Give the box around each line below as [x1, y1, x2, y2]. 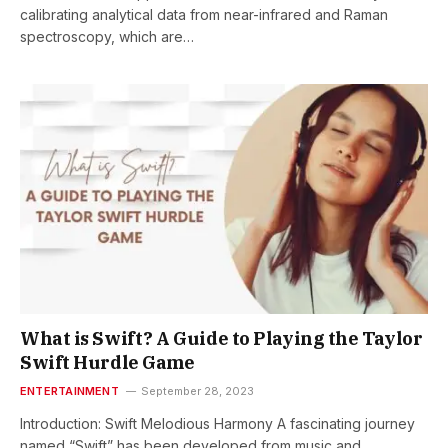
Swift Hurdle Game [20, 350, 195, 374]
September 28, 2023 [140, 383, 254, 398]
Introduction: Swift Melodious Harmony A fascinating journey [20, 414, 415, 432]
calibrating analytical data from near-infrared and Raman [20, 6, 388, 24]
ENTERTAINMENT [20, 383, 119, 398]
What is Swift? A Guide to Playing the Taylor [20, 326, 423, 350]
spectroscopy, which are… [20, 28, 194, 46]
